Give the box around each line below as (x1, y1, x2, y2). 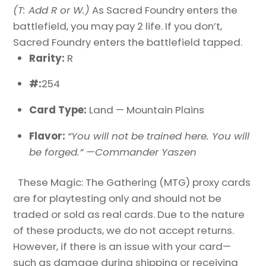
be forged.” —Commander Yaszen (29, 145, 197, 160)
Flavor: (29, 129, 68, 144)
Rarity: (29, 50, 68, 65)
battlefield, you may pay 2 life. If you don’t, (13, 18, 223, 33)
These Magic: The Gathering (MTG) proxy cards (13, 175, 251, 189)
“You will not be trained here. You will (68, 129, 250, 144)
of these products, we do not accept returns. (13, 223, 235, 237)
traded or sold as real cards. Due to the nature (13, 207, 245, 221)
